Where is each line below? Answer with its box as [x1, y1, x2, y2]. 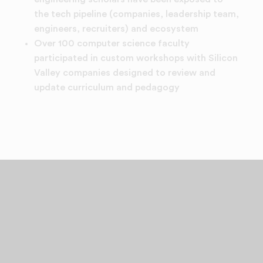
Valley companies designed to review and [33, 68, 215, 78]
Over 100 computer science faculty [33, 39, 190, 49]
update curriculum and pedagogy [33, 83, 182, 93]
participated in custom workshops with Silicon [33, 53, 238, 63]
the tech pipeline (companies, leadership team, [33, 9, 239, 19]
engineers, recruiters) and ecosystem [33, 24, 198, 34]
